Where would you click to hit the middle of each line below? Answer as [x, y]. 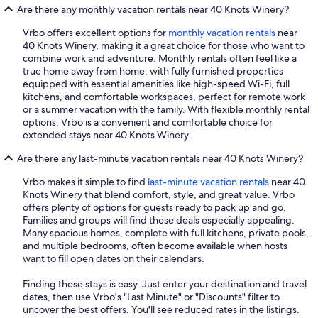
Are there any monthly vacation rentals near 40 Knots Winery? [153, 10]
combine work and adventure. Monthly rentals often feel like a [160, 59]
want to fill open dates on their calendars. [114, 259]
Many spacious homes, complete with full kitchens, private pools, [166, 233]
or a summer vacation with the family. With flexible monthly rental [166, 110]
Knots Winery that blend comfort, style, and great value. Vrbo [159, 195]
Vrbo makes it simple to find [85, 182]
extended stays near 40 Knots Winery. [107, 135]
